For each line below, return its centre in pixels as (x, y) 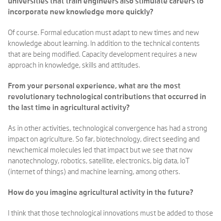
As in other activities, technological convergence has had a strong (108, 129)
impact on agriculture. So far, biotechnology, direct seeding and (104, 139)
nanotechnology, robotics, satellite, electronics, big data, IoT (99, 161)
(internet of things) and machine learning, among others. (94, 172)
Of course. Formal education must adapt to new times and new (103, 33)
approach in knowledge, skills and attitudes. (74, 65)
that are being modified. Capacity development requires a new (102, 55)
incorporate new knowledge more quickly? (81, 12)
